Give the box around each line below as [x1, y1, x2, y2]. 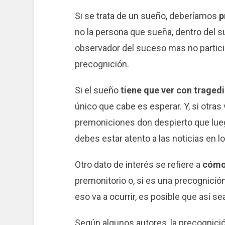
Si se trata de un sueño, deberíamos [74, 11, 219, 22]
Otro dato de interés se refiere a [74, 159, 202, 170]
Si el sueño [74, 85, 121, 96]
